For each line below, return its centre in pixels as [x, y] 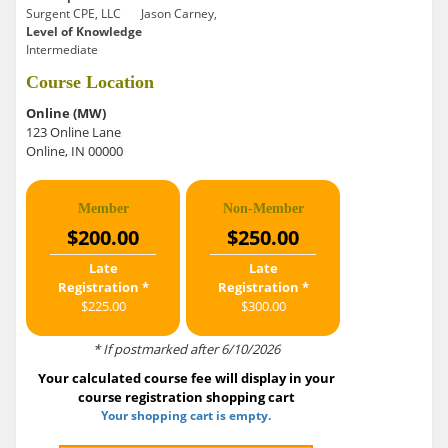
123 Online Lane [73, 132]
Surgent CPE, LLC [73, 14]
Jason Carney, [179, 14]
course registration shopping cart [186, 397]
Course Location [90, 82]
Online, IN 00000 [74, 151]
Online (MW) [66, 113]
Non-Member [263, 209]
